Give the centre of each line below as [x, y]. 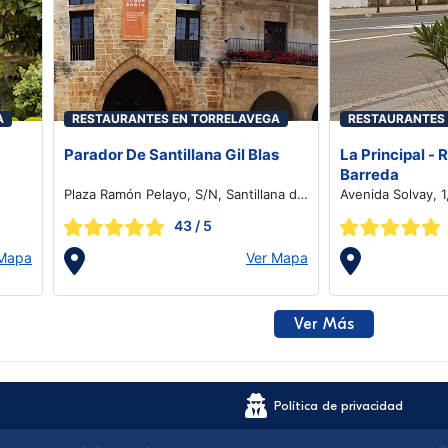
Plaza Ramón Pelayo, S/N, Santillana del [186, 194]
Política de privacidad [338, 405]
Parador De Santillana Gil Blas [171, 154]
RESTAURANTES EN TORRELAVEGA [176, 118]
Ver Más [324, 324]
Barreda [369, 174]
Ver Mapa [277, 257]
